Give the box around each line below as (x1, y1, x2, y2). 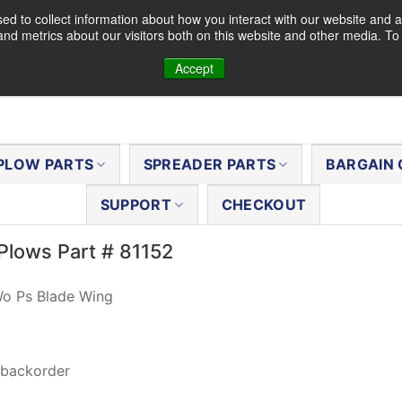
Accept (174, 59, 214, 77)
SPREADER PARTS (143, 155, 276, 173)
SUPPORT (100, 196, 172, 214)
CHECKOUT (221, 196, 307, 214)
